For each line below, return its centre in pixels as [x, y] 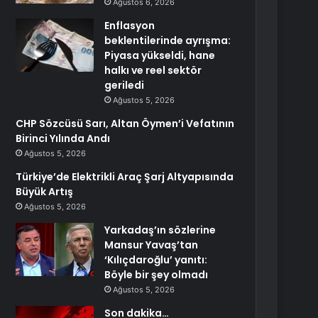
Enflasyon [130, 26]
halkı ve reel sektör [153, 70]
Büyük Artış [45, 192]
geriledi [125, 85]
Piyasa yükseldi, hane [160, 55]
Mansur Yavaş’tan [152, 245]
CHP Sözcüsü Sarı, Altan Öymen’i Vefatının [125, 124]
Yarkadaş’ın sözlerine [160, 230]
